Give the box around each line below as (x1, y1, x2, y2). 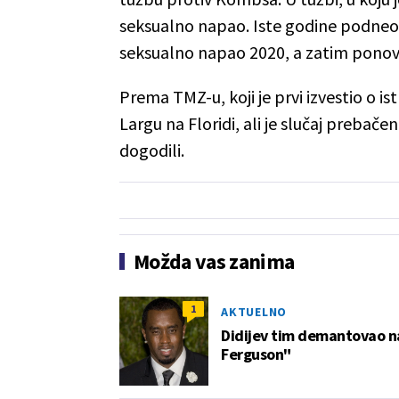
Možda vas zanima (134, 247, 295, 275)
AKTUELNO (221, 303, 287, 320)
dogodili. (119, 138, 184, 161)
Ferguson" (221, 343, 291, 364)
